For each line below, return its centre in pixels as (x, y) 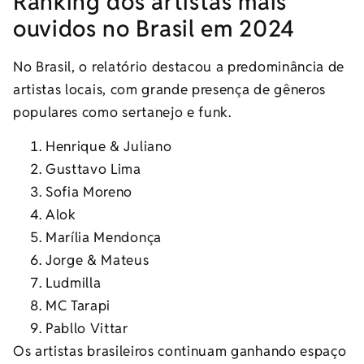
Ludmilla (74, 283)
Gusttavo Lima (93, 169)
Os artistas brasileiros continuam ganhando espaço (180, 351)
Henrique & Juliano (109, 147)
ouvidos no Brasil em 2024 (154, 28)
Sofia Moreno (89, 192)
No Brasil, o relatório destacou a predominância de (179, 66)
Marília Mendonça (104, 238)
